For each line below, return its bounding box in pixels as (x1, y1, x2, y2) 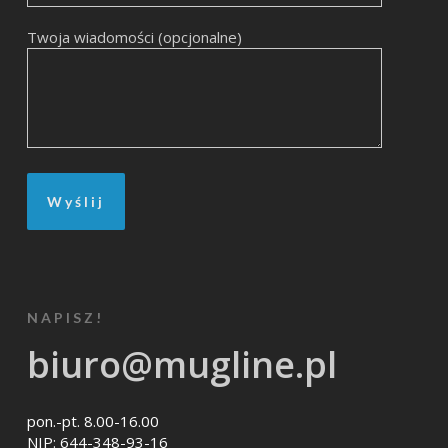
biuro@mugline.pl (26, 340, 337, 390)
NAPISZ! (26, 309, 104, 327)
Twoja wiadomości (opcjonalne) (26, 27, 242, 48)
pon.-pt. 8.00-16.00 (26, 411, 159, 432)
